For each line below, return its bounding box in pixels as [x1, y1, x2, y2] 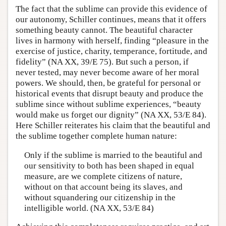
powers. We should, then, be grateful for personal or [16, 78, 201, 88]
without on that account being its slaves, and [24, 182, 183, 192]
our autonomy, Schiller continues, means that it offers [16, 15, 206, 24]
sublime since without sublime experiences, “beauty [16, 99, 201, 109]
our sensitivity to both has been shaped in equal [24, 160, 194, 171]
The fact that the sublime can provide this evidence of [16, 4, 207, 14]
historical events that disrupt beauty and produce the [16, 89, 203, 98]
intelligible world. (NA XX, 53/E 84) [24, 203, 154, 213]
